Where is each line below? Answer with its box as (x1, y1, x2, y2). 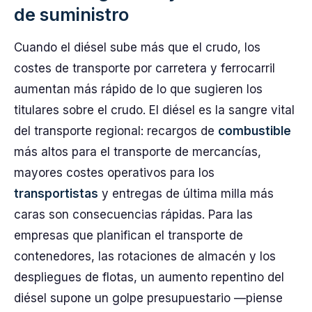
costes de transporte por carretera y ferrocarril (14, 61, 275, 75)
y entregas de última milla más (98, 187, 274, 201)
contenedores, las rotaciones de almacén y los (14, 249, 276, 263)
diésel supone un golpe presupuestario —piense (14, 291, 283, 305)
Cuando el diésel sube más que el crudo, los (14, 40, 260, 54)
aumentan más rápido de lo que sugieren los (14, 82, 263, 96)
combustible (218, 124, 291, 138)
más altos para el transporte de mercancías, (14, 145, 261, 159)
